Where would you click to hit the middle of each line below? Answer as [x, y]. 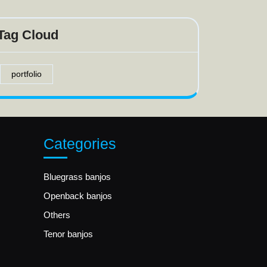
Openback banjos [78, 196]
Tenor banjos [68, 234]
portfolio [27, 74]
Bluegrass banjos [77, 177]
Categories [80, 144]
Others [57, 215]
